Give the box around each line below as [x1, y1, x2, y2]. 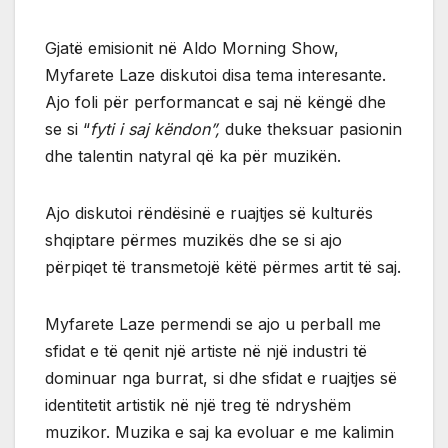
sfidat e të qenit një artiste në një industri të [45, 340, 367, 361]
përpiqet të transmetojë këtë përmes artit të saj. [45, 256, 401, 277]
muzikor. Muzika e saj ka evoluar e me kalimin [45, 421, 394, 442]
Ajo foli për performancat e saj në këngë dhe [45, 91, 386, 112]
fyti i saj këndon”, [90, 118, 225, 139]
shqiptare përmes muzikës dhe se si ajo [45, 229, 342, 250]
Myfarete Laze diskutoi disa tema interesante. [45, 64, 386, 85]
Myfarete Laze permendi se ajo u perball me [45, 313, 381, 334]
